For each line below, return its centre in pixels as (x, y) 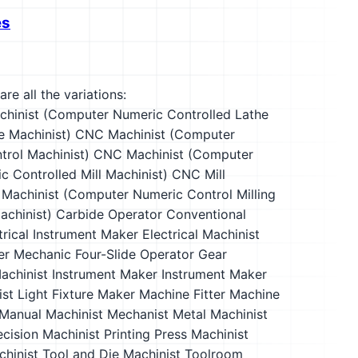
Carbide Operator (109, 214)
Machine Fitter (182, 294)
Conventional (206, 214)
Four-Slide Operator (135, 254)
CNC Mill (199, 174)
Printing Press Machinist (176, 334)
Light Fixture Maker (76, 294)
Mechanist (138, 314)
